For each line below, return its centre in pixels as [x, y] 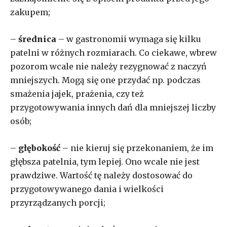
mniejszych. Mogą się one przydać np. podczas [105, 80]
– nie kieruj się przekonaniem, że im [137, 148]
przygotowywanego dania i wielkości [87, 189]
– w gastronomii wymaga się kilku [129, 39]
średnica [36, 39]
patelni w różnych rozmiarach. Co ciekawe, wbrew [113, 52]
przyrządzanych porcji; [58, 202]
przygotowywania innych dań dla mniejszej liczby [113, 107]
